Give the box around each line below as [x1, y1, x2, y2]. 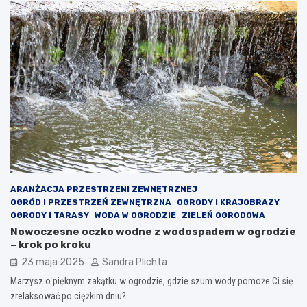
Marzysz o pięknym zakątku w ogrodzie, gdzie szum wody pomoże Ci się [10, 275, 293, 287]
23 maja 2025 [21, 256, 84, 269]
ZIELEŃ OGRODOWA [182, 210, 265, 221]
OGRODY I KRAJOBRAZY [177, 197, 280, 208]
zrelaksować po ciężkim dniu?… [10, 291, 132, 302]
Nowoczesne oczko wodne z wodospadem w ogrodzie [10, 225, 296, 238]
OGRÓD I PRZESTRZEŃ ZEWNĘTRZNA [10, 197, 171, 208]
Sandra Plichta [102, 256, 167, 269]
